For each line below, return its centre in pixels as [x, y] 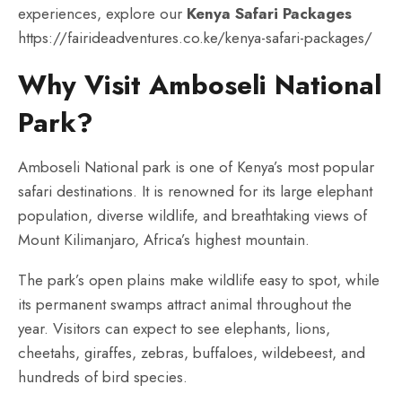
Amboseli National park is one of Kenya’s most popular [196, 167]
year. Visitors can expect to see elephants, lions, [174, 328]
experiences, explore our [102, 13]
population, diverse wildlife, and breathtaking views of [192, 215]
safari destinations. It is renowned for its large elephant [195, 191]
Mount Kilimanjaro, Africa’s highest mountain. [164, 240]
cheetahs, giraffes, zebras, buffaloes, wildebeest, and [192, 353]
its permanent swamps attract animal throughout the [185, 304]
